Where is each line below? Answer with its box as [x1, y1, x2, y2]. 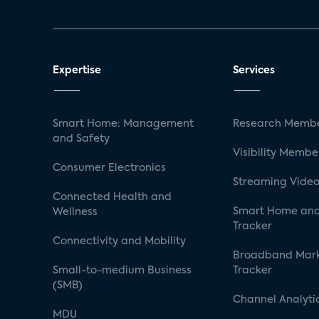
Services [233, 66, 276, 75]
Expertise [53, 66, 101, 75]
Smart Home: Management [53, 118, 194, 129]
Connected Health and [53, 192, 172, 202]
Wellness [53, 206, 98, 217]
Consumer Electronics [53, 162, 166, 173]
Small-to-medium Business [53, 265, 192, 276]
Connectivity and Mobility [53, 236, 186, 246]
